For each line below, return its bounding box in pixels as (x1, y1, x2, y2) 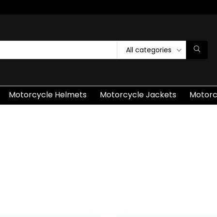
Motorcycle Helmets (9, 89, 87, 100)
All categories (126, 45, 171, 55)
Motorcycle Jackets (100, 89, 176, 100)
